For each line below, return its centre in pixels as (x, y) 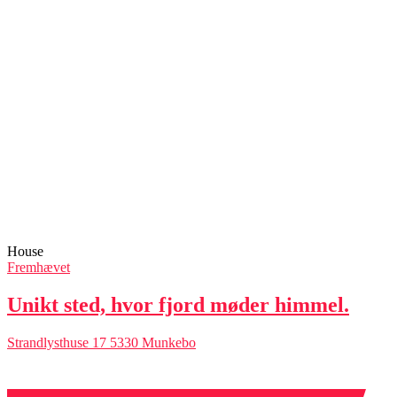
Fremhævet (39, 268)
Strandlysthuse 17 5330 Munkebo (101, 343)
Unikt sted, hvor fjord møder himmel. (178, 305)
